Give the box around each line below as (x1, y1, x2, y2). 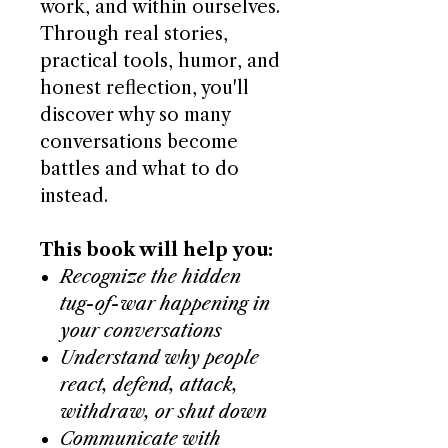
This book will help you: (40, 239, 273, 261)
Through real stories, (40, 23, 228, 45)
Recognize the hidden (60, 266, 241, 288)
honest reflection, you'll (40, 77, 249, 99)
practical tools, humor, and (40, 50, 280, 72)
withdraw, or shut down (60, 401, 267, 423)
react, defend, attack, (60, 374, 238, 396)
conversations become (40, 131, 238, 153)
